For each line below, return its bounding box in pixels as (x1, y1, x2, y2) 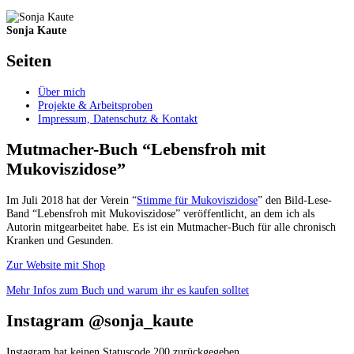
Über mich (38, 85, 85, 99)
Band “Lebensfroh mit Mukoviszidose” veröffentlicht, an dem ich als (6, 207, 314, 220)
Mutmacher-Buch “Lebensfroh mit (6, 140, 265, 160)
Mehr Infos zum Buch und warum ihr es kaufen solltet (6, 283, 249, 296)
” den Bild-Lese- (258, 194, 332, 207)
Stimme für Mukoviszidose (137, 194, 258, 207)
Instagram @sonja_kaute (6, 311, 194, 330)
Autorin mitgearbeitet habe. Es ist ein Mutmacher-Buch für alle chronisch (6, 220, 336, 234)
